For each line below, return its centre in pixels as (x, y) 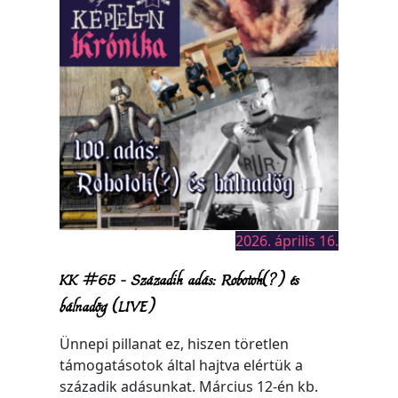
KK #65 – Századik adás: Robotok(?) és (179, 279)
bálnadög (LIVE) (107, 305)
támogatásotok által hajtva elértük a (182, 365)
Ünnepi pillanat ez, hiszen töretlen (175, 343)
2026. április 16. (287, 240)
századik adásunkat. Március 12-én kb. (189, 386)
